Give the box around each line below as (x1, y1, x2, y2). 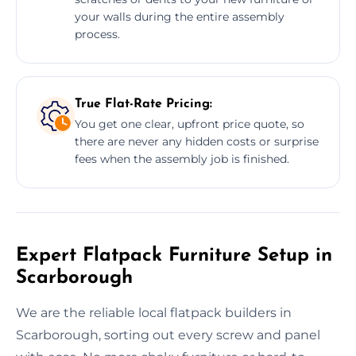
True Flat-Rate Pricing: (75, 97, 212, 110)
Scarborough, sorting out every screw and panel (16, 327, 320, 342)
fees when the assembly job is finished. (75, 151, 289, 166)
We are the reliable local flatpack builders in (16, 304, 292, 320)
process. (75, 26, 120, 41)
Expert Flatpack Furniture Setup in (16, 246, 332, 265)
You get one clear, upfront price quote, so (75, 116, 304, 131)
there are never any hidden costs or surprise (75, 133, 319, 149)
